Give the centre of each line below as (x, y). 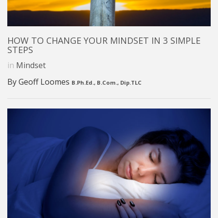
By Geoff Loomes (39, 82)
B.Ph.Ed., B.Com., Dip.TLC (107, 82)
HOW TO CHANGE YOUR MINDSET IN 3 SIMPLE (104, 40)
